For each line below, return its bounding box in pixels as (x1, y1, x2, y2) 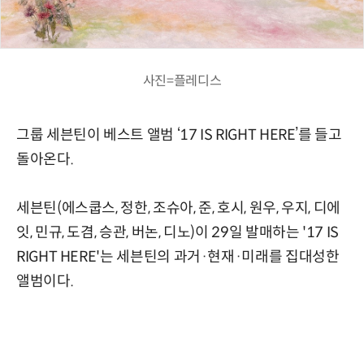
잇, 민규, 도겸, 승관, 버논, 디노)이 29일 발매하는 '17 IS (16, 223, 339, 242)
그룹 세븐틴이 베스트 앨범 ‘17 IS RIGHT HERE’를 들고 (16, 126, 342, 145)
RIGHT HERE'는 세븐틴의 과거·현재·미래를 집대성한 (16, 248, 340, 266)
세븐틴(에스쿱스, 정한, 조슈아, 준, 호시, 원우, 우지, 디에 (16, 199, 341, 218)
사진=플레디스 (142, 72, 222, 90)
